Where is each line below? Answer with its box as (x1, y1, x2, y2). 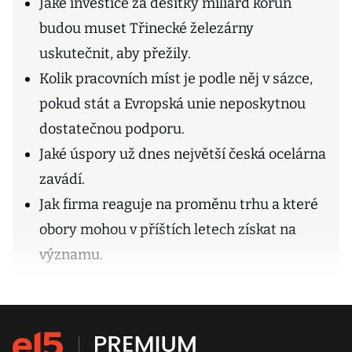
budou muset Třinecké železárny (39, 20, 254, 37)
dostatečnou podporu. (39, 120, 185, 137)
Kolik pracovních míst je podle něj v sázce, (39, 70, 313, 87)
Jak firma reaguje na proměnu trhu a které (39, 196, 318, 213)
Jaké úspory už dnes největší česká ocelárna (39, 145, 326, 163)
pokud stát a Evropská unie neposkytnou (39, 95, 306, 112)
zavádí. (39, 170, 85, 188)
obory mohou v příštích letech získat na (39, 221, 296, 238)
